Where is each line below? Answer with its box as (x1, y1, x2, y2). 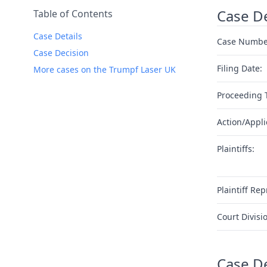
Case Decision (33, 47, 89, 58)
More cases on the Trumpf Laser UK (33, 64, 176, 75)
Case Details (33, 30, 82, 42)
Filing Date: (217, 63, 262, 74)
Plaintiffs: (217, 143, 254, 154)
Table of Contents (33, 7, 113, 20)
